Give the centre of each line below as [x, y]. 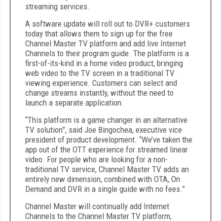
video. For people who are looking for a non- [96, 159]
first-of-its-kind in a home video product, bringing [104, 63]
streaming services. [57, 6]
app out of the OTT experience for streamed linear [107, 149]
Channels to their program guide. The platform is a [107, 53]
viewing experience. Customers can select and [101, 83]
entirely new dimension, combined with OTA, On [103, 179]
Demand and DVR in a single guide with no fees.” [105, 189]
